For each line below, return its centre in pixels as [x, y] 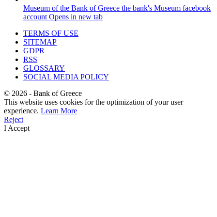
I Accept [17, 128]
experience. [22, 111]
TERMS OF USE [51, 33]
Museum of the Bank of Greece [72, 8]
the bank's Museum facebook [166, 8]
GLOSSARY [44, 68]
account [35, 17]
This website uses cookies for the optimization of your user [93, 102]
